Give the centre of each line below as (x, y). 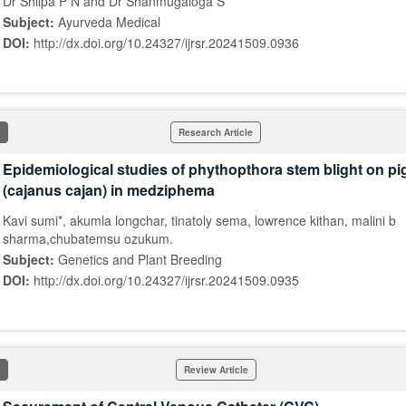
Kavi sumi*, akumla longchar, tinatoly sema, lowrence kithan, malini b (199, 220)
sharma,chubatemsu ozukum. (88, 238)
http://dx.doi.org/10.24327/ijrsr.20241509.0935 (166, 280)
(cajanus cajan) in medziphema (109, 190)
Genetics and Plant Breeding (140, 259)
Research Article (216, 132)
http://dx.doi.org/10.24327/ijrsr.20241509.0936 (166, 43)
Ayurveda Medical (109, 22)
